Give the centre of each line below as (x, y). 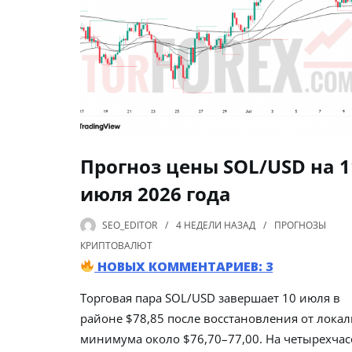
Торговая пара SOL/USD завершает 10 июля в (210, 297)
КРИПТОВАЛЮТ (116, 245)
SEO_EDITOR (130, 225)
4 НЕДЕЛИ (199, 225)
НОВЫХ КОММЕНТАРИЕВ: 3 (184, 266)
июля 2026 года (156, 193)
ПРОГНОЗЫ (300, 225)
